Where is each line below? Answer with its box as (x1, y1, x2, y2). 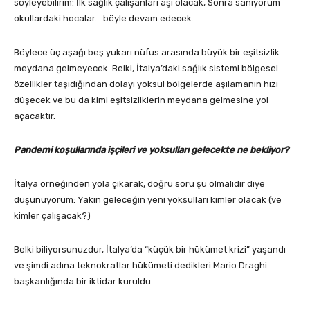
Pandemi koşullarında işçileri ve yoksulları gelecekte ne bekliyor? (14, 145, 291, 156)
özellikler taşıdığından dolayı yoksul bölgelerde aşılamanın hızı (14, 79, 278, 90)
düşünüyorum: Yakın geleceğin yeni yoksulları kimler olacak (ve (14, 194, 282, 206)
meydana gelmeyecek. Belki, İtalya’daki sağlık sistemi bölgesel (14, 63, 278, 74)
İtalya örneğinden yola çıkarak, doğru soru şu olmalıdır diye (14, 179, 265, 190)
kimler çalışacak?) (14, 210, 91, 221)
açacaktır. (14, 111, 55, 122)
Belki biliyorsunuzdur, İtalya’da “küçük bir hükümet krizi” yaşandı (14, 244, 286, 255)
